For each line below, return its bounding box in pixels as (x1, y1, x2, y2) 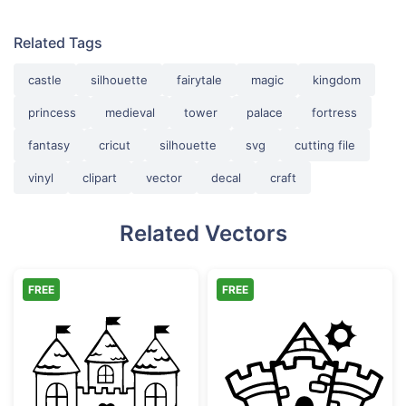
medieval (105, 104, 155, 120)
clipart (82, 169, 117, 185)
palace (246, 104, 283, 120)
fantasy (28, 137, 70, 152)
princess (28, 104, 76, 120)
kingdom (313, 72, 361, 87)
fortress (312, 104, 357, 120)
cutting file (295, 137, 355, 152)
